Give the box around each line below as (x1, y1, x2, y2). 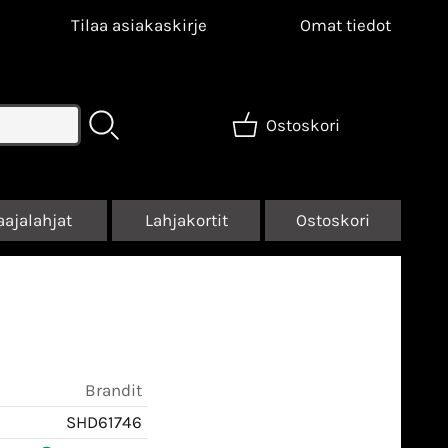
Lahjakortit (144, 210, 228, 230)
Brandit (85, 379, 142, 400)
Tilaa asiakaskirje (70, 15, 207, 35)
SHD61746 (66, 411, 142, 432)
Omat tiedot (299, 15, 391, 35)
